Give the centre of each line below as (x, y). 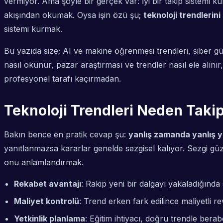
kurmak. (46, 29)
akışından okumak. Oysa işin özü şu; (74, 15)
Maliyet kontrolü (47, 201)
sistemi (16, 29)
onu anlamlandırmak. (44, 163)
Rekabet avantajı (48, 184)
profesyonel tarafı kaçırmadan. (62, 79)
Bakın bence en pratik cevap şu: (66, 135)
